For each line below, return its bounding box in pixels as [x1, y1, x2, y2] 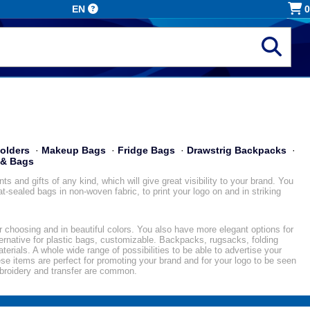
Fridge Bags [118, 144, 175, 156]
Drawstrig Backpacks [187, 144, 286, 156]
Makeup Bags [42, 144, 106, 156]
